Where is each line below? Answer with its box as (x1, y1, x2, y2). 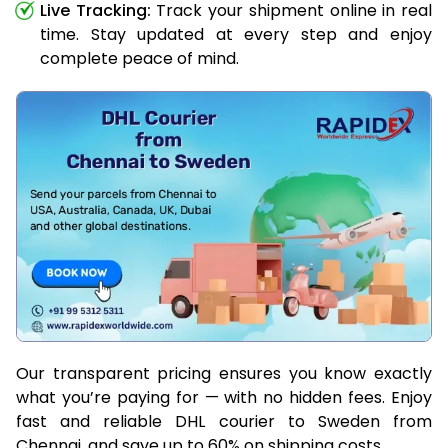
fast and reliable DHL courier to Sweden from (16, 409, 432, 433)
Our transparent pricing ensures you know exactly (16, 361, 432, 385)
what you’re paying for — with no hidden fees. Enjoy (16, 385, 432, 409)
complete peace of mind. (40, 46, 239, 70)
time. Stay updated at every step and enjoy (40, 22, 432, 46)
